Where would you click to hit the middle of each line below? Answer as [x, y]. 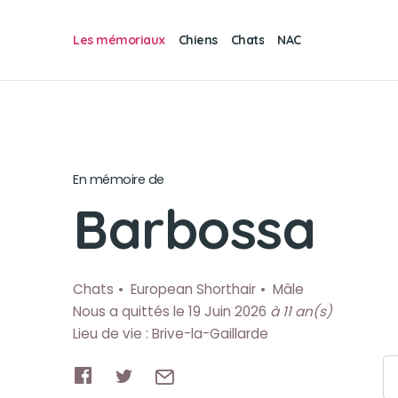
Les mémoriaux [119, 40]
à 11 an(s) [301, 311]
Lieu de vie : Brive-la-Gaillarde [171, 334]
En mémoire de [119, 179]
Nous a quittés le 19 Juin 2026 [171, 311]
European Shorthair [193, 289]
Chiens [198, 40]
